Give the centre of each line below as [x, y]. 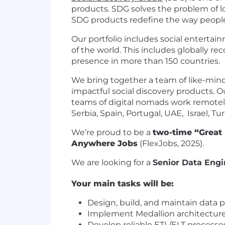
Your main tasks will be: [123, 184]
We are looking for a [112, 162]
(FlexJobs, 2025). [172, 143]
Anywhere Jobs [104, 143]
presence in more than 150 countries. [146, 61]
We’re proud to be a [112, 132]
